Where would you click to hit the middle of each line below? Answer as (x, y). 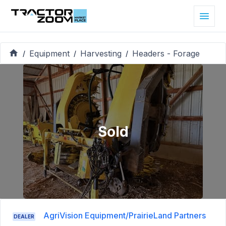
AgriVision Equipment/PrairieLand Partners (125, 216)
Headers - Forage (166, 53)
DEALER (24, 217)
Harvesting (101, 53)
